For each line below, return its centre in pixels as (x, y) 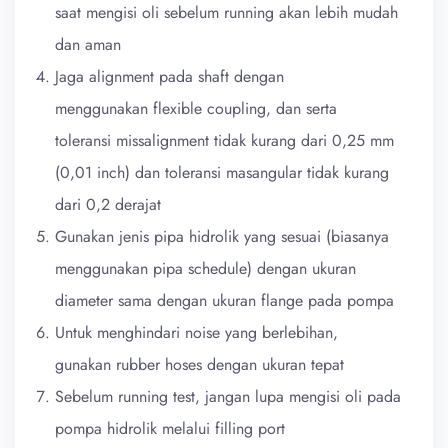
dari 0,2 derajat (108, 204)
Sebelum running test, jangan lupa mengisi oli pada (228, 396)
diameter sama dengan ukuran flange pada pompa (224, 300)
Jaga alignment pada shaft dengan (169, 76)
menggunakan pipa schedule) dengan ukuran (205, 268)
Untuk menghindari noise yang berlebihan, (196, 332)
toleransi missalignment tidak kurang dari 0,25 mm (224, 140)
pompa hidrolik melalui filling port (170, 428)
